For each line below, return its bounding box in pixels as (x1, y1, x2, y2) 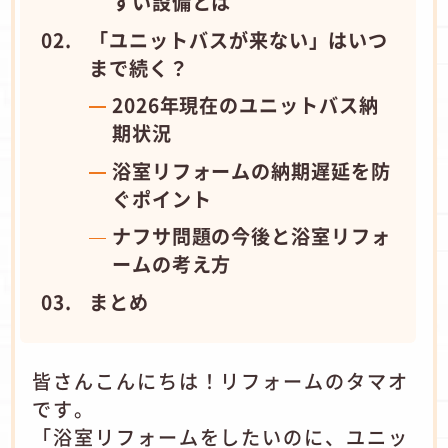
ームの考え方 (111, 250, 232, 279)
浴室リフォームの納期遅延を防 (111, 156, 392, 185)
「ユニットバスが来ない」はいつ (89, 25, 389, 54)
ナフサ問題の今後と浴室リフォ (111, 222, 392, 251)
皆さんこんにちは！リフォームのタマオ (32, 366, 409, 395)
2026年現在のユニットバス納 (111, 91, 380, 120)
